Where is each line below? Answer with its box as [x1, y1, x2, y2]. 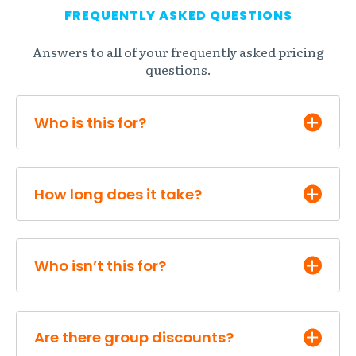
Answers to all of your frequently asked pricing [32, 41, 324, 61]
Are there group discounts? [34, 327, 234, 348]
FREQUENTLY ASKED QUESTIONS [64, 6, 292, 25]
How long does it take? [34, 184, 203, 204]
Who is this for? [34, 112, 147, 133]
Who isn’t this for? [34, 255, 167, 276]
